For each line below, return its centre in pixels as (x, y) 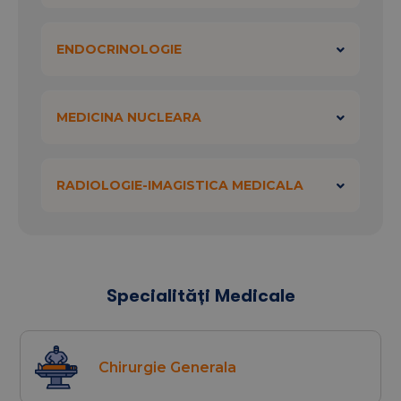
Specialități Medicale (200, 296)
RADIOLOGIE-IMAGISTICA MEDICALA (180, 186)
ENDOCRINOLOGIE (119, 50)
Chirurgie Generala (168, 367)
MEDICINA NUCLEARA (129, 118)
